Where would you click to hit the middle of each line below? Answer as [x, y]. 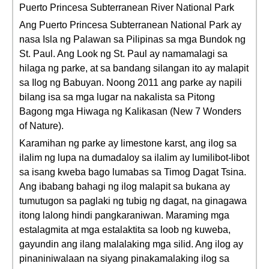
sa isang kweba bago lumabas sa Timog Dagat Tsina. [133, 172]
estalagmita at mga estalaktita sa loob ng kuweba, [125, 230]
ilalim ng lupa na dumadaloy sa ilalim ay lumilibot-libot [134, 158]
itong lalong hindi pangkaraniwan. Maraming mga [124, 215]
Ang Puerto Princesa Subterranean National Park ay [130, 25]
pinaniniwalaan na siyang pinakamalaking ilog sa [124, 258]
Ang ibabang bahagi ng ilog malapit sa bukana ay [125, 186]
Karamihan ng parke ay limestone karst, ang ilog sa [128, 143]
